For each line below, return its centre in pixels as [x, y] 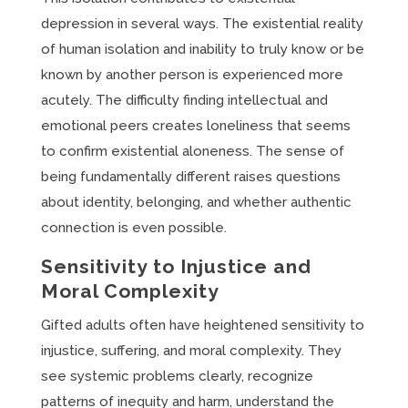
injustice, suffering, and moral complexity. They [191, 351]
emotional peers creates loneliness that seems [195, 126]
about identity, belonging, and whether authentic [196, 202]
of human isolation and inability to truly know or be [202, 49]
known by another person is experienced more [192, 75]
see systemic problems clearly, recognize [177, 376]
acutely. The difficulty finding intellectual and [184, 100]
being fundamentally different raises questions [190, 177]
